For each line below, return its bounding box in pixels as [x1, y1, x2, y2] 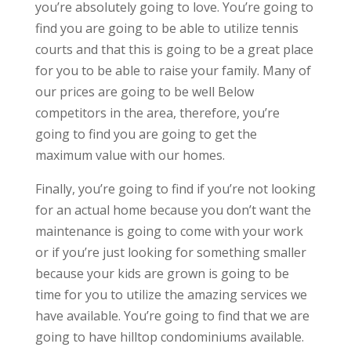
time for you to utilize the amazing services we [34, 286, 307, 304]
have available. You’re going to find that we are [34, 307, 309, 325]
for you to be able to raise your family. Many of [34, 62, 311, 80]
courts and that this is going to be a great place [34, 41, 313, 59]
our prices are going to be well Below [34, 83, 254, 101]
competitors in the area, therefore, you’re [34, 104, 280, 122]
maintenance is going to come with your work [34, 223, 303, 241]
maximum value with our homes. [34, 147, 225, 165]
